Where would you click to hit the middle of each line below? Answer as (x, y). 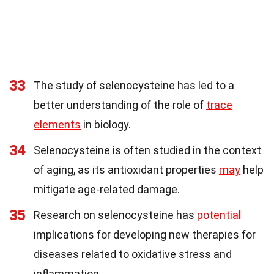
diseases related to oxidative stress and (133, 254)
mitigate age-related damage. (107, 190)
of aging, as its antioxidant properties (126, 170)
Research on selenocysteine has (115, 215)
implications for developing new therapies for (145, 235)
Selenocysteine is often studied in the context (147, 150)
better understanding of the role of (120, 105)
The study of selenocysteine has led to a (134, 86)
